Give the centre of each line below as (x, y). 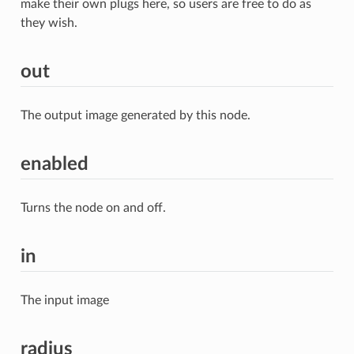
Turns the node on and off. (93, 207)
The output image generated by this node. (135, 115)
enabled (54, 164)
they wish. (49, 23)
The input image (64, 300)
